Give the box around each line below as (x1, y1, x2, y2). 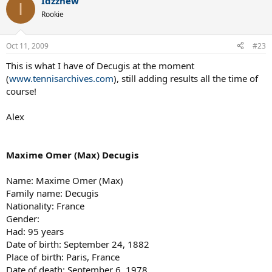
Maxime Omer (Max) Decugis (6, 148, 138, 161)
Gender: (6, 212, 39, 225)
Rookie (41, 9, 64, 19)
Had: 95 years (6, 225, 64, 237)
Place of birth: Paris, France (6, 250, 120, 263)
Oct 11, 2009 (6, 40, 49, 51)
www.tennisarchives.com (9, 72, 114, 84)
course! (6, 84, 36, 97)
